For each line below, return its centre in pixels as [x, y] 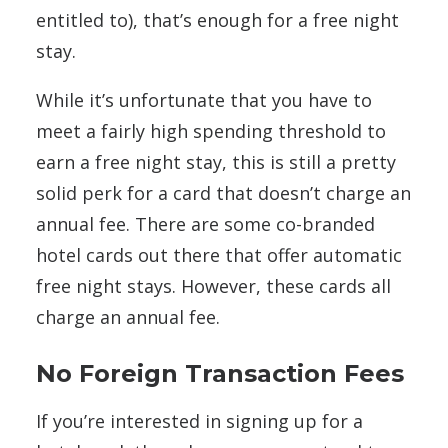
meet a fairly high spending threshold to [211, 131]
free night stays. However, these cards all [213, 286]
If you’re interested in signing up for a [199, 421]
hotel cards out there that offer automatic [219, 255]
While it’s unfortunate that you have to [204, 100]
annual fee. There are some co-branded [205, 224]
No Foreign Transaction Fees [220, 374]
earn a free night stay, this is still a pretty [216, 162]
